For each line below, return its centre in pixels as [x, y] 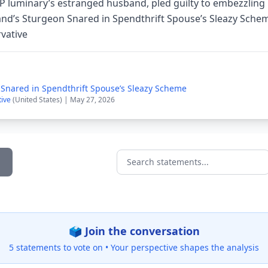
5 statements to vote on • [60, 247]
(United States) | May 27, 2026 [64, 100]
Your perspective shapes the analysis [185, 247]
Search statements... [162, 168]
